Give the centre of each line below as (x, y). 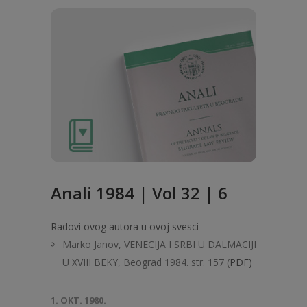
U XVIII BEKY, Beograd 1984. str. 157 (143, 262)
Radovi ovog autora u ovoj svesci (125, 226)
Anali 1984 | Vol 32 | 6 (139, 193)
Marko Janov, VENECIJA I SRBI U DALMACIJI (159, 244)
